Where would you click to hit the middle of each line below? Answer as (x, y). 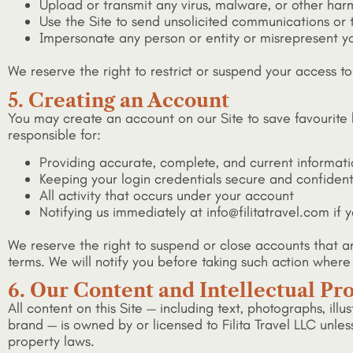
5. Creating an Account (119, 100)
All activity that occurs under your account (167, 195)
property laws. (51, 342)
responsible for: (54, 134)
